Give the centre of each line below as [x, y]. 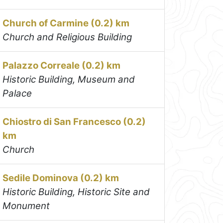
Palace [17, 94]
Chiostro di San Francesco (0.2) [74, 122]
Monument [26, 206]
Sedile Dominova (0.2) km [61, 178]
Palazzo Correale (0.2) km [62, 66]
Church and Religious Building [67, 37]
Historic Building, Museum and [69, 80]
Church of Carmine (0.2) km [66, 23]
